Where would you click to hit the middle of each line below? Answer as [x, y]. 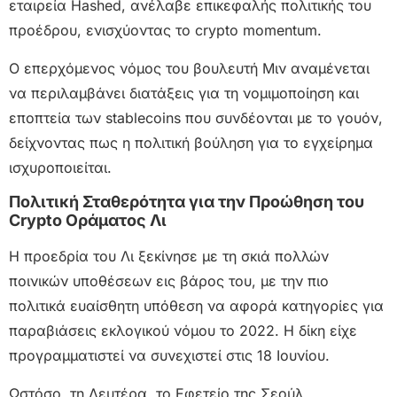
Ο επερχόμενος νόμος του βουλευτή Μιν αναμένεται [189, 68]
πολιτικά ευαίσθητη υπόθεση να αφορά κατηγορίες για [196, 306]
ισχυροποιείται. [60, 167]
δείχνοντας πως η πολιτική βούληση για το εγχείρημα [191, 142]
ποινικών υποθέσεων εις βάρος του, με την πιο [169, 281]
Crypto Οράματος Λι [88, 221]
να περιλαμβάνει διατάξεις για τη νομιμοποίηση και [184, 93]
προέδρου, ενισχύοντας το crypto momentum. [165, 31]
